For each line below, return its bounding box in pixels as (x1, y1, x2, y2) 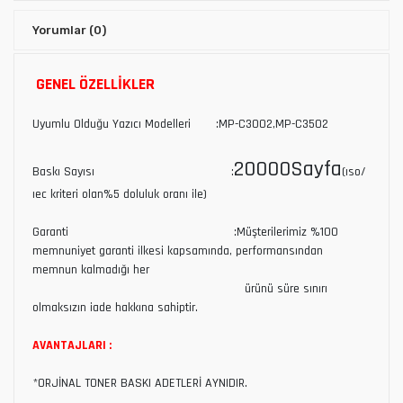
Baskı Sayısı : (32, 163, 234, 180)
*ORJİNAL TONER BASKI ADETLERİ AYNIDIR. (32, 374, 247, 391)
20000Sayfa (234, 155, 342, 183)
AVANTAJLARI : (32, 336, 112, 354)
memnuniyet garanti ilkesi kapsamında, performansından (32, 242, 323, 259)
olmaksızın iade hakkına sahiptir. (32, 299, 198, 316)
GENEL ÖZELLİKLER (36, 73, 155, 94)
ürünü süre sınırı (32, 280, 327, 297)
